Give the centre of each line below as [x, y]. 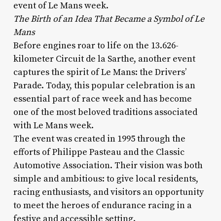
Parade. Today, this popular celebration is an [104, 85]
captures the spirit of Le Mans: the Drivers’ [100, 72]
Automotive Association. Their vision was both [108, 165]
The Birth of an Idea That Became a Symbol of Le [109, 19]
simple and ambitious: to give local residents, [106, 179]
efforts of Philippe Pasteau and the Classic [99, 152]
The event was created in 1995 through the [99, 139]
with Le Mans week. [53, 125]
